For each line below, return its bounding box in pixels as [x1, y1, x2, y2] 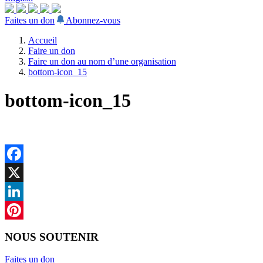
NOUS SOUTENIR [5, 230, 99, 243]
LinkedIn [5, 204, 39, 215]
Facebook [5, 167, 41, 177]
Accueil [28, 35, 57, 45]
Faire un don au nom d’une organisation [28, 56, 176, 66]
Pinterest [5, 223, 36, 234]
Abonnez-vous [66, 15, 120, 25]
